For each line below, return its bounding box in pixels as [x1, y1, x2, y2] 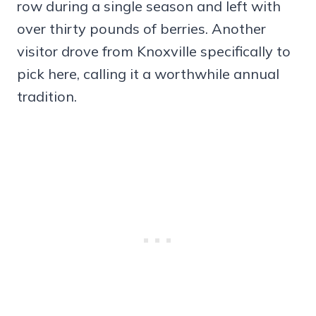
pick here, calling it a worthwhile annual [17, 65, 279, 83]
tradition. [17, 87, 77, 106]
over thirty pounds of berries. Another [17, 20, 266, 38]
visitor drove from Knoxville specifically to [17, 42, 291, 61]
